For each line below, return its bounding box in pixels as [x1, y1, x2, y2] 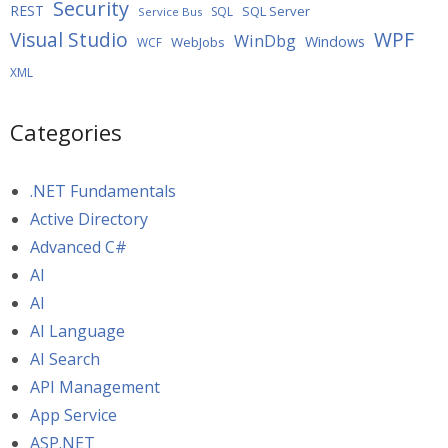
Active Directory [30, 208, 148, 231]
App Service [30, 404, 117, 427]
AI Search [30, 348, 100, 371]
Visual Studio [10, 27, 128, 54]
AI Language [30, 320, 125, 343]
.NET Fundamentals [30, 180, 176, 203]
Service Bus [138, 4, 202, 20]
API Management [30, 376, 160, 399]
